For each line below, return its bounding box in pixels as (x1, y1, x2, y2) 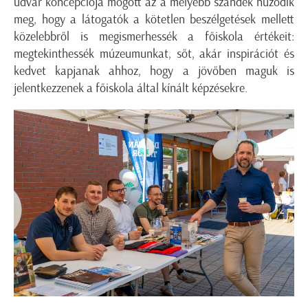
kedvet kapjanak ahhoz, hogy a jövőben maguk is (14, 63, 294, 79)
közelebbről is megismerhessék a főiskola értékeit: (14, 29, 294, 45)
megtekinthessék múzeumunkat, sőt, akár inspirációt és (14, 46, 294, 62)
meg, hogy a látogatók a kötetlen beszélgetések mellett (14, 12, 294, 27)
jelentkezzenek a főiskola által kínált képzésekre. (14, 80, 247, 96)
